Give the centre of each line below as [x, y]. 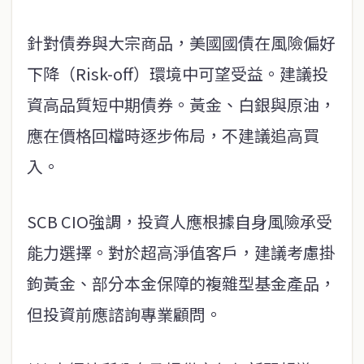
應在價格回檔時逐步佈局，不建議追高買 [173, 136]
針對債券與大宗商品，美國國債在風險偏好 [181, 43]
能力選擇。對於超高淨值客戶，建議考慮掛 [181, 253]
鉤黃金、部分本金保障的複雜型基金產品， [181, 284]
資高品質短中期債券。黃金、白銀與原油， [181, 105]
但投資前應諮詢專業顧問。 [124, 314]
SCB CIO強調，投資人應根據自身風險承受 [180, 222]
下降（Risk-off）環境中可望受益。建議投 [178, 74]
